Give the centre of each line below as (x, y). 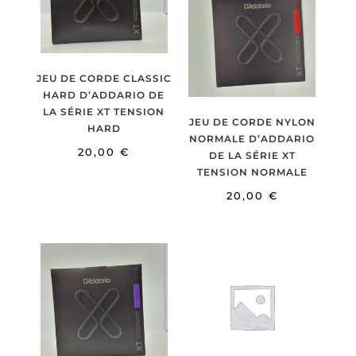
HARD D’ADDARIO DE (104, 95)
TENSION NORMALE (252, 172)
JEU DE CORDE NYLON (252, 122)
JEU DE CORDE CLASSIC (104, 79)
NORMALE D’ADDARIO (252, 139)
